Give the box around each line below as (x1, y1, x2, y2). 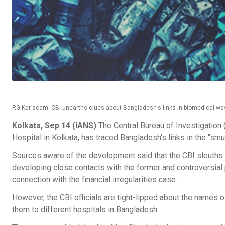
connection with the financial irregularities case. (12, 175, 177, 184)
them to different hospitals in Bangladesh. (12, 205, 159, 214)
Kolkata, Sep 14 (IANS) (12, 121, 96, 130)
